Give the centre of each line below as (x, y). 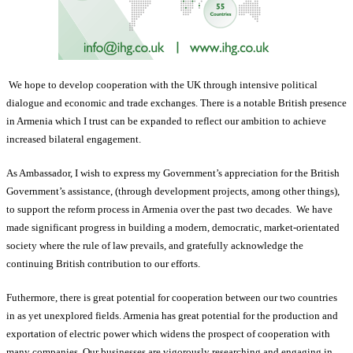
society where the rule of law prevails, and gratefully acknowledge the (155, 246)
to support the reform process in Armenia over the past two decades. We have (169, 210)
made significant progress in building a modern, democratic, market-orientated (173, 228)
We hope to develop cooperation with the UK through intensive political (162, 85)
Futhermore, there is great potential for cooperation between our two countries (172, 298)
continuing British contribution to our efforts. (103, 264)
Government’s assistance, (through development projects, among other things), (173, 191)
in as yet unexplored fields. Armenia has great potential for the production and (172, 316)
